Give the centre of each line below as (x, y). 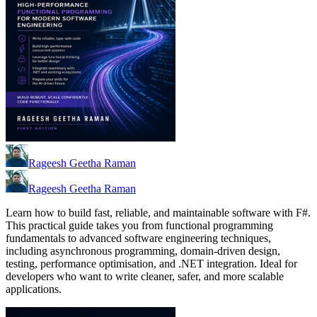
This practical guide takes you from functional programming (139, 226)
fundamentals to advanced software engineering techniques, (138, 238)
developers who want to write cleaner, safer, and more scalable (145, 277)
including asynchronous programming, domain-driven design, (143, 251)
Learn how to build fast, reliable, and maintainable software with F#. (158, 213)
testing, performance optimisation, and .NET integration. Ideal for (151, 264)
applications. (34, 289)
